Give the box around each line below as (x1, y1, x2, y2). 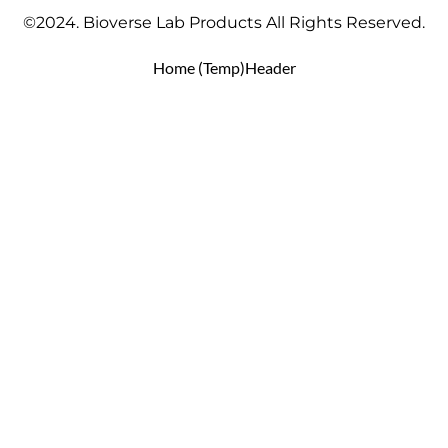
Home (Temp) (152, 58, 245, 78)
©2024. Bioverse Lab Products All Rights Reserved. (23, 13, 425, 33)
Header (244, 58, 296, 78)
